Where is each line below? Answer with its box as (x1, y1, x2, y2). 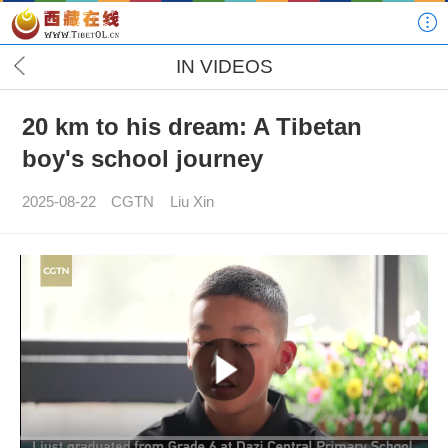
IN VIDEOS (175, 55, 273, 78)
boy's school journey (21, 145, 263, 173)
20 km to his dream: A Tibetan (21, 113, 362, 141)
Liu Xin (170, 193, 215, 211)
